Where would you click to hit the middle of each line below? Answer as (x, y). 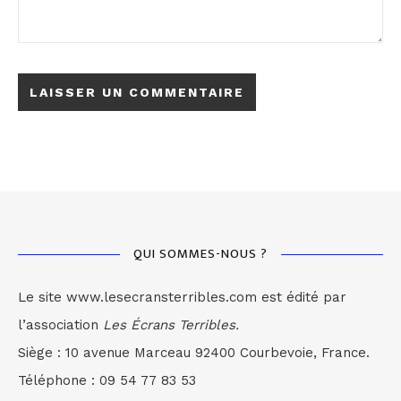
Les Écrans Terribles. (171, 325)
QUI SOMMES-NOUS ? (200, 254)
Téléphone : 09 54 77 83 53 (107, 381)
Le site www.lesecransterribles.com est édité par (182, 298)
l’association (60, 325)
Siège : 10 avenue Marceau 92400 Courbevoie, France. (194, 353)
